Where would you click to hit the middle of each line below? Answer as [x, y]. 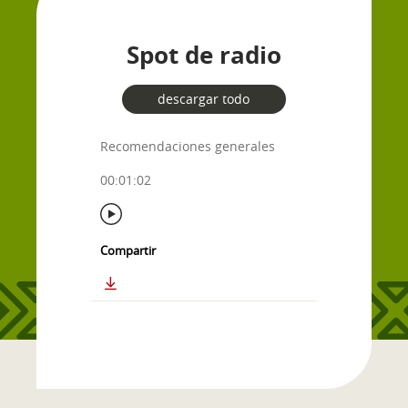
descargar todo [204, 99]
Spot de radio [204, 55]
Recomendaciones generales [188, 146]
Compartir [128, 250]
